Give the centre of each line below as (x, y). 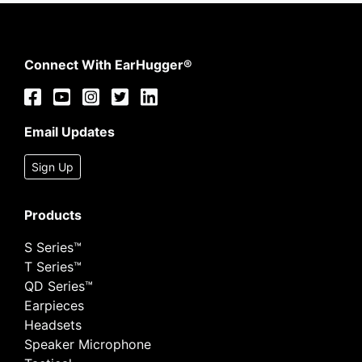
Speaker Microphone (88, 344)
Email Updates (69, 131)
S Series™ (53, 247)
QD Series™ (59, 286)
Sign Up (53, 166)
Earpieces (54, 305)
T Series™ (53, 266)
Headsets (53, 324)
